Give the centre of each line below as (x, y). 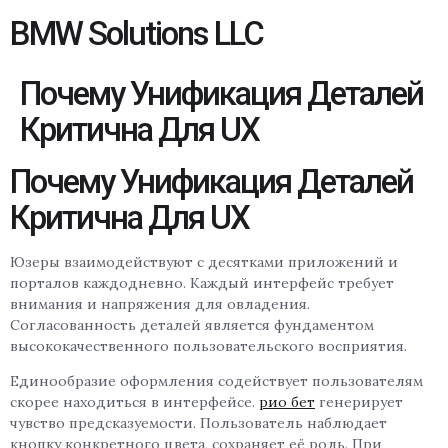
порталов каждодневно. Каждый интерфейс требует (202, 283)
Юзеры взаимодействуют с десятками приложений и (204, 262)
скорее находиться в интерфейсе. (134, 402)
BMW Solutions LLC (136, 33)
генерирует (359, 402)
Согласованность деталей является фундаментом (192, 325)
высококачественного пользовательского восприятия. (208, 346)
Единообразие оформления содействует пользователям (216, 381)
